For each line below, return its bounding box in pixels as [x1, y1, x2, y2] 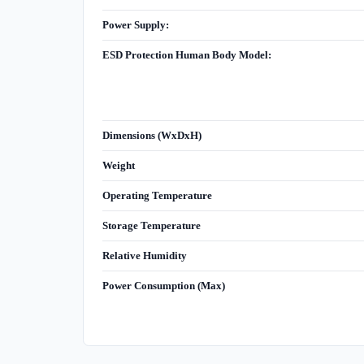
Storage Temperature [102, 219, 201, 232]
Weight [102, 159, 135, 172]
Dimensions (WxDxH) [102, 129, 201, 142]
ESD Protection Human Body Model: [102, 49, 271, 62]
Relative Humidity [102, 249, 187, 262]
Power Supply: [102, 19, 169, 32]
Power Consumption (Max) [102, 279, 225, 292]
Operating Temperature [102, 189, 212, 202]
